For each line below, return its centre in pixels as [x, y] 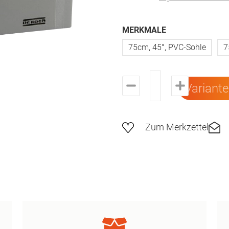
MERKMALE [144, 30]
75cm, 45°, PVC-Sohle [167, 47]
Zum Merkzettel [177, 127]
